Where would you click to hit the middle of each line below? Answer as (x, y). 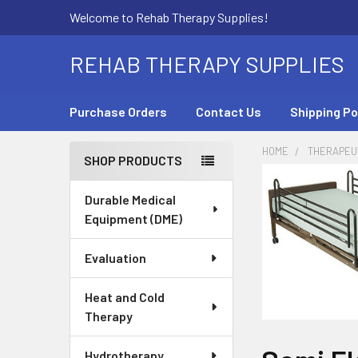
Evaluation (115, 258)
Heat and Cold (125, 297)
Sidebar (109, 185)
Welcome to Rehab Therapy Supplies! (169, 17)
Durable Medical (130, 199)
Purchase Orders (118, 111)
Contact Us (229, 111)
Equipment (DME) (133, 219)
